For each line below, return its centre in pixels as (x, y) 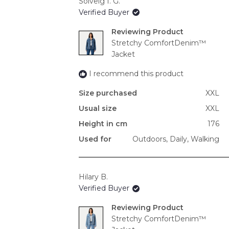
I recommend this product (136, 73)
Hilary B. (93, 177)
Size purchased (108, 93)
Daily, (178, 139)
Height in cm (103, 123)
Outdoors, (150, 139)
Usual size (98, 108)
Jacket (123, 54)
